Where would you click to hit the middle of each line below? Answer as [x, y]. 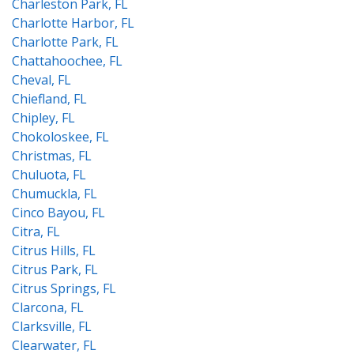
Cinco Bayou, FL [58, 213]
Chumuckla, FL [55, 194]
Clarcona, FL [48, 307]
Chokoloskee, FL [60, 137]
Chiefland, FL [49, 99]
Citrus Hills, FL [54, 250]
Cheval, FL [41, 80]
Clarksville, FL [52, 326]
